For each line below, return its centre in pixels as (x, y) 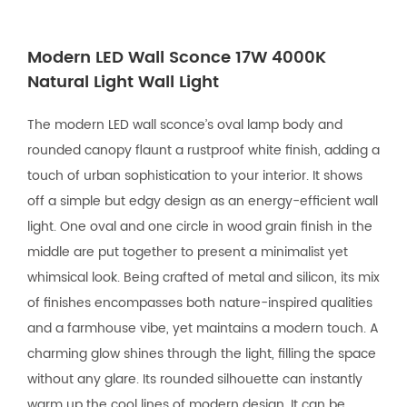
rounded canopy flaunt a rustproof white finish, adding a (203, 150)
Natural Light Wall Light (123, 82)
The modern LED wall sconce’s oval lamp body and (185, 124)
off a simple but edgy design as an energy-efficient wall (203, 201)
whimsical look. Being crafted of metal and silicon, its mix (203, 277)
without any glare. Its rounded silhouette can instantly (195, 379)
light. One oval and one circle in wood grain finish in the (200, 226)
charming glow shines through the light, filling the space (202, 353)
